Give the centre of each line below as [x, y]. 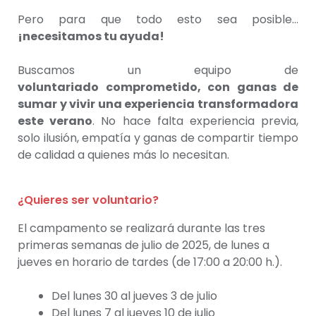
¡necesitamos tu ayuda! [91, 37]
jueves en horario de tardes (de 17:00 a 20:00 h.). [150, 262]
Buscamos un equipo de [158, 71]
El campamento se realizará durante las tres [141, 229]
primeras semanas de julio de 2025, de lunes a [144, 245]
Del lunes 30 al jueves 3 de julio [134, 296]
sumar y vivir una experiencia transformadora [158, 104]
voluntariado [62, 87]
